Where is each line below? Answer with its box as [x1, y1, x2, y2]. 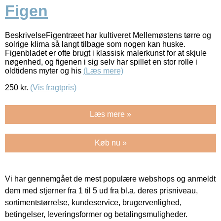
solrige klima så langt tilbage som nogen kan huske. [5, 39, 185, 48]
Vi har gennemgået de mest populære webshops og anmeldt [5, 174, 216, 183]
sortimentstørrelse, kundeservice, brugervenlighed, [5, 198, 182, 207]
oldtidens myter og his [5, 66, 83, 75]
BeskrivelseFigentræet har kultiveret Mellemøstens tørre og [5, 31, 211, 39]
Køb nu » [94, 138, 127, 147]
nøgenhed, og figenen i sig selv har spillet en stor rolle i [5, 57, 197, 66]
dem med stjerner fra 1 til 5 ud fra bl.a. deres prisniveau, [5, 186, 198, 195]
